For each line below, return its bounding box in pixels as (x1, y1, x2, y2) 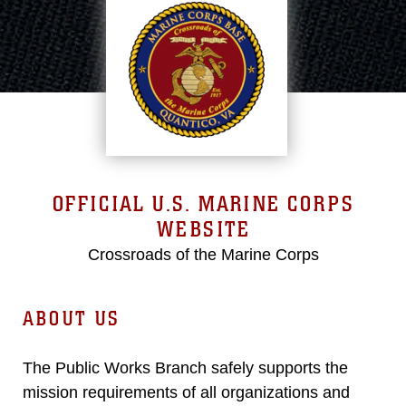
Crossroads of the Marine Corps (87, 246, 319, 264)
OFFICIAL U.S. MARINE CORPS (52, 191, 354, 217)
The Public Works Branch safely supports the (23, 359, 348, 377)
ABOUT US (23, 306, 121, 331)
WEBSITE (156, 217, 250, 243)
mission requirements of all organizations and (23, 383, 350, 401)
